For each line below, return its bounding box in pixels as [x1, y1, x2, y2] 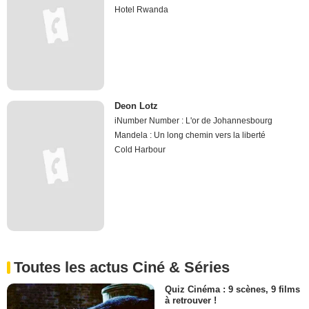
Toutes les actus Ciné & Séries [14, 258, 230, 276]
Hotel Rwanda [114, 5, 169, 15]
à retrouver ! [165, 295, 217, 306]
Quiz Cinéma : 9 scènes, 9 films [165, 283, 300, 295]
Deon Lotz [114, 101, 159, 112]
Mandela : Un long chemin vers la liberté [114, 130, 266, 141]
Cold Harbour [114, 145, 166, 155]
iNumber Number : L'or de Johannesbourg [114, 116, 273, 126]
